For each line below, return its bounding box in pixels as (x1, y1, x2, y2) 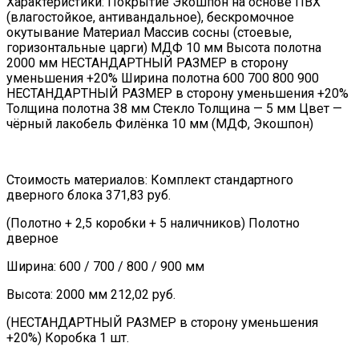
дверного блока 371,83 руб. (6, 188, 171, 204)
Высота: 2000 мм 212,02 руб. (6, 287, 175, 303)
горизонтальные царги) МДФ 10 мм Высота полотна (6, 40, 321, 56)
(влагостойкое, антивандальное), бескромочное (6, 10, 294, 26)
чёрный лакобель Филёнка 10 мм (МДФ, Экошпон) (6, 116, 313, 132)
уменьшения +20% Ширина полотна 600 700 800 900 (6, 71, 319, 87)
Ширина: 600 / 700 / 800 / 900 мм (6, 259, 204, 275)
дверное (6, 231, 58, 247)
